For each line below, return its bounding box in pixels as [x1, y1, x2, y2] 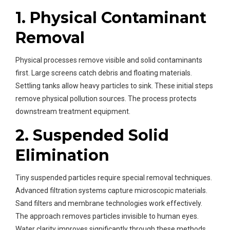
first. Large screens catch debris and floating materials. [15, 69, 192, 78]
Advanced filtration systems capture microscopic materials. [15, 186, 207, 195]
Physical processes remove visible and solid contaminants [15, 56, 202, 65]
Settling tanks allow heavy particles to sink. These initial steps [15, 82, 213, 90]
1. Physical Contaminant [15, 8, 206, 28]
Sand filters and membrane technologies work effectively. [15, 199, 202, 208]
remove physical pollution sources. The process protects [15, 94, 197, 103]
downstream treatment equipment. [15, 107, 130, 116]
